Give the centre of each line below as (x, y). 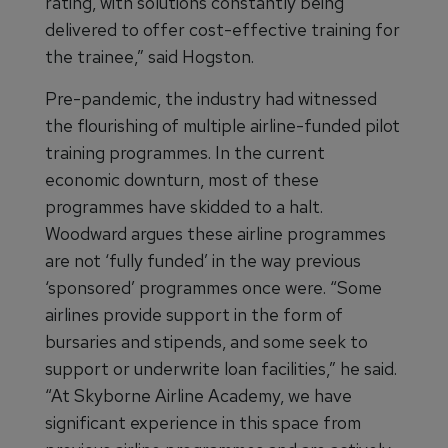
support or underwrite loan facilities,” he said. (221, 368)
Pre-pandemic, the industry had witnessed (211, 98)
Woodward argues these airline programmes (215, 233)
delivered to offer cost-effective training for (222, 29)
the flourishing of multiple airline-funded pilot (222, 125)
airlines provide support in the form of (194, 314)
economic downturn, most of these (182, 179)
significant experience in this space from (203, 422)
